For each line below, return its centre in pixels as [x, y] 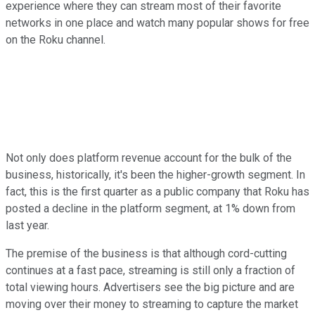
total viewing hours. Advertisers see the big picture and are [150, 287]
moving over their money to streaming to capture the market [152, 304]
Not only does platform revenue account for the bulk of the [149, 157]
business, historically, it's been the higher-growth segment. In [155, 174]
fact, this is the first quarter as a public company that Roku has [157, 191]
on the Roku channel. [56, 39]
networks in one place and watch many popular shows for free [157, 22]
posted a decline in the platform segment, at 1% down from [150, 208]
